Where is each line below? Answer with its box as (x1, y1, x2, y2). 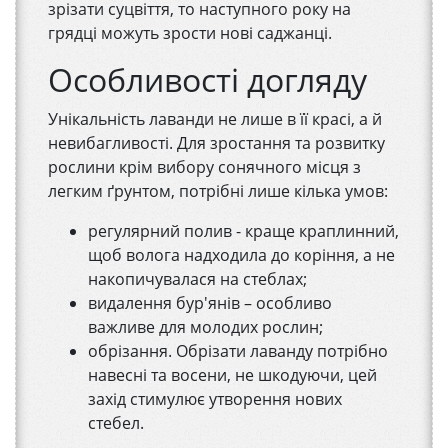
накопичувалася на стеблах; (88, 268, 307, 291)
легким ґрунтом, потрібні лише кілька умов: (48, 180, 388, 203)
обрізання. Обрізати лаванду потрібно (88, 340, 388, 363)
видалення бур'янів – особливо (88, 292, 332, 315)
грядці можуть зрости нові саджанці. (48, 22, 332, 45)
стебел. (88, 412, 144, 435)
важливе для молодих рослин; (88, 316, 323, 339)
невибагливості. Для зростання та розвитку (48, 132, 385, 155)
